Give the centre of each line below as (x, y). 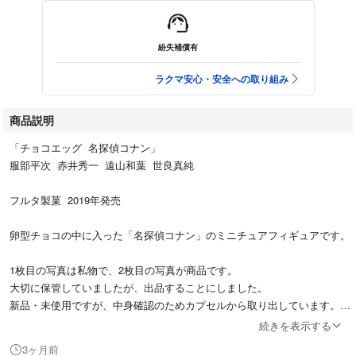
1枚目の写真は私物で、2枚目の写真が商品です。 (124, 269)
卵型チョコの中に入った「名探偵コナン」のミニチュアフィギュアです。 (180, 234)
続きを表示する (295, 325)
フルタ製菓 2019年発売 (65, 199)
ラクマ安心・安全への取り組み (221, 78)
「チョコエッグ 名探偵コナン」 (85, 147)
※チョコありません (54, 339)
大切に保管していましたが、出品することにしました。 (139, 287)
